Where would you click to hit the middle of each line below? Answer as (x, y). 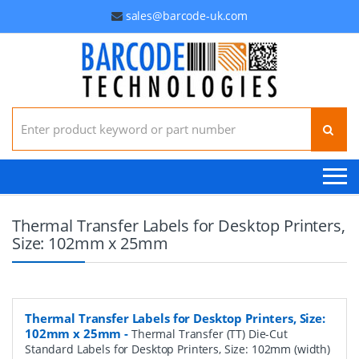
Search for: (40, 113)
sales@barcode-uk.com (186, 16)
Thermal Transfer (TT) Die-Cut (209, 334)
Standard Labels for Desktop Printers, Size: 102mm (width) (178, 349)
